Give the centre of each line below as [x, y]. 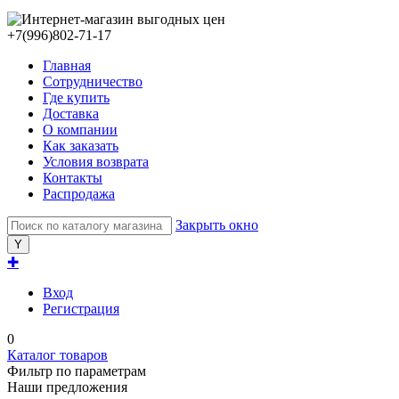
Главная [67, 65]
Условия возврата [96, 162]
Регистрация [81, 309]
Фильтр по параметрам [77, 371]
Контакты [73, 178]
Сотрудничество [93, 81]
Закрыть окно [217, 225]
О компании [80, 130]
